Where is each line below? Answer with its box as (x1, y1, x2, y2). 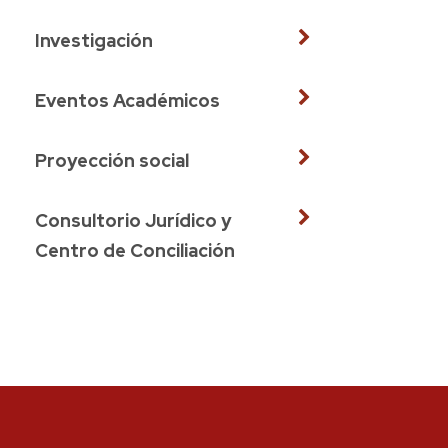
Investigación (35, 28, 153, 52)
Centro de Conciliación (35, 238, 235, 262)
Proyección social (35, 148, 189, 172)
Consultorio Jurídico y (35, 208, 231, 232)
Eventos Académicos (35, 88, 220, 112)
